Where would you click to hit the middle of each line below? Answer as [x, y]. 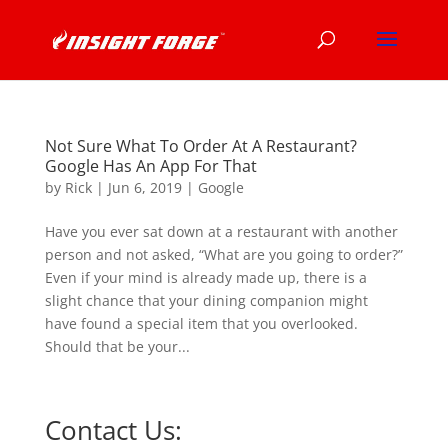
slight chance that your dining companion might [206, 300]
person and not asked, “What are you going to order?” [223, 254]
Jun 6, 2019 [144, 187]
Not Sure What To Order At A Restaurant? [200, 146]
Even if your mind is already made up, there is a [205, 277]
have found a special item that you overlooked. [201, 323]
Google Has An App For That [150, 166]
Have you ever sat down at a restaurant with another [221, 231]
